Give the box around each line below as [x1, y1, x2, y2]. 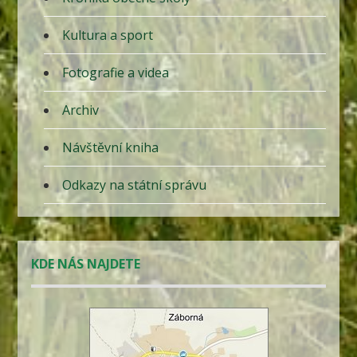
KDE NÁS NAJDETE [30, 255, 140, 273]
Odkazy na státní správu [61, 176, 206, 194]
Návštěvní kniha [61, 139, 159, 157]
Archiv [61, 101, 99, 120]
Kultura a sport [61, 26, 153, 45]
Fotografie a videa [61, 64, 169, 82]
